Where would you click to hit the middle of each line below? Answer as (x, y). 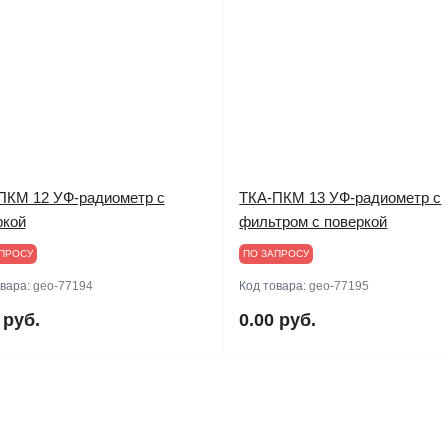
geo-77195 (339, 285)
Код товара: (274, 285)
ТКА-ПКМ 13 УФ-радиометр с (340, 197)
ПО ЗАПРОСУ (276, 253)
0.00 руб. (278, 319)
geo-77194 (62, 285)
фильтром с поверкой (313, 221)
